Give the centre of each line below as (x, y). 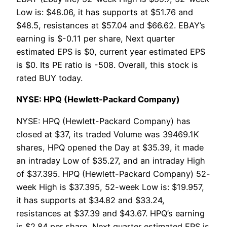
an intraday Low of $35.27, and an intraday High (111, 160)
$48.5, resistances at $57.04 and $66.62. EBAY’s (111, 26)
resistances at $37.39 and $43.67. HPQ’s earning (110, 213)
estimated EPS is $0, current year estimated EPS (111, 52)
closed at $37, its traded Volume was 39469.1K (108, 134)
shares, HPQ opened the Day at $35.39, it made (110, 147)
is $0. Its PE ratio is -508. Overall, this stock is (107, 65)
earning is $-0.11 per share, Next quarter (96, 39)
